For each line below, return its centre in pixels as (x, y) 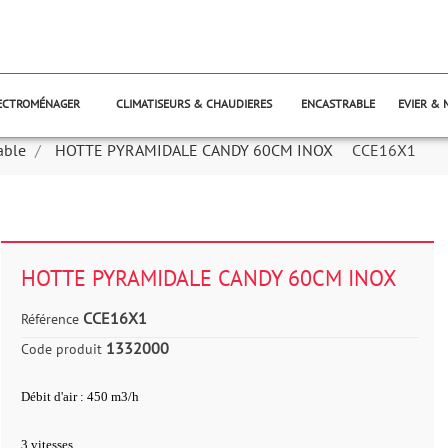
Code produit (61, 349)
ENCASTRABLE (338, 103)
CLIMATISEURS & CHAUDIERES (193, 103)
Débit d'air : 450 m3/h (79, 396)
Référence (49, 319)
